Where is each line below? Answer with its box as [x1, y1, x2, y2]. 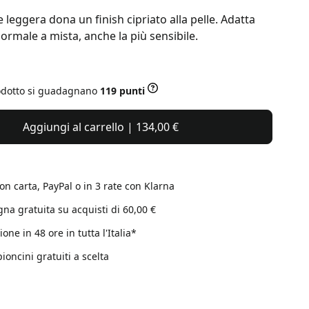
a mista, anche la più [40, 28, 150, 43]
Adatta [220, 12, 255, 27]
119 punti [99, 83, 145, 97]
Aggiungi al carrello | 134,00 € [23, 119, 179, 134]
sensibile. [149, 28, 198, 43]
